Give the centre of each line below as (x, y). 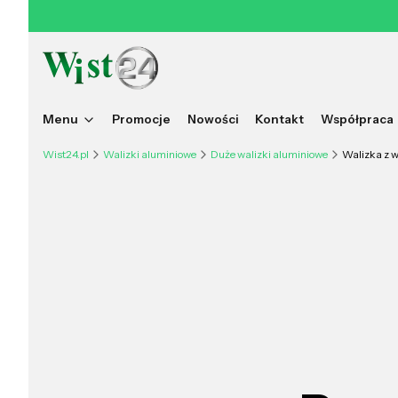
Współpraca (357, 119)
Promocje (142, 119)
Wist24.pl (66, 154)
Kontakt (280, 119)
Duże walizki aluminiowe (269, 154)
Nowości (213, 119)
